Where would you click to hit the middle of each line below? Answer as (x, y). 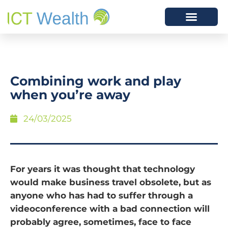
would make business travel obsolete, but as (111, 182)
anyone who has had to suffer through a (102, 195)
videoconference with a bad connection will (110, 209)
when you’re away (70, 95)
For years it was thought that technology (103, 169)
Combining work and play (96, 81)
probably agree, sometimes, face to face (101, 222)
